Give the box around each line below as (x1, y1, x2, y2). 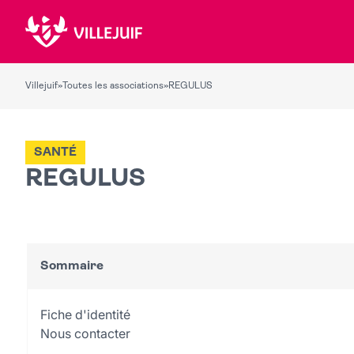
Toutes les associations (62, 81, 164, 91)
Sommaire (40, 259, 104, 273)
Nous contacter (40, 326, 130, 341)
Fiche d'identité (40, 307, 130, 322)
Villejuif (25, 81, 58, 91)
